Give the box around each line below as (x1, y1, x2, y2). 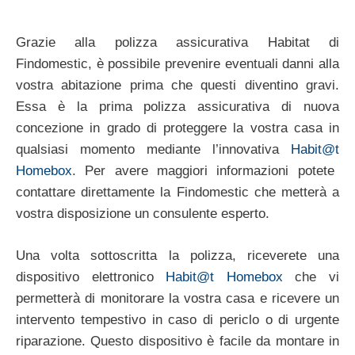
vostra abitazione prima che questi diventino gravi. (16, 78, 339, 94)
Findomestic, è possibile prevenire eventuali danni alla (16, 56, 339, 72)
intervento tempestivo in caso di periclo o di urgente (16, 311, 339, 327)
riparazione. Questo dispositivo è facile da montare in (16, 333, 339, 349)
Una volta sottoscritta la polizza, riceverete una (16, 247, 339, 263)
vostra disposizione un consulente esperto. (16, 206, 269, 222)
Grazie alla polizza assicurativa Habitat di (16, 35, 339, 51)
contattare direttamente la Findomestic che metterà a (16, 185, 339, 200)
